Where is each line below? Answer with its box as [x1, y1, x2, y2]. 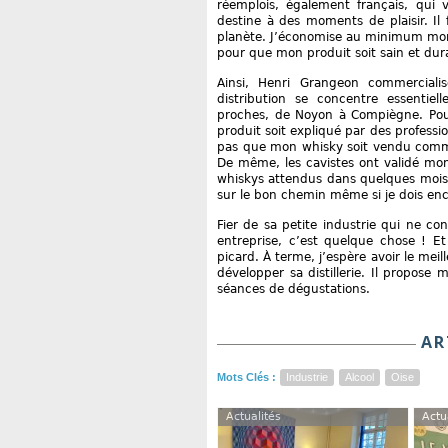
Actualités [226, 410, 281, 424]
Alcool [345, 371, 374, 384]
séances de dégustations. [217, 282, 370, 297]
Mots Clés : [217, 371, 279, 384]
